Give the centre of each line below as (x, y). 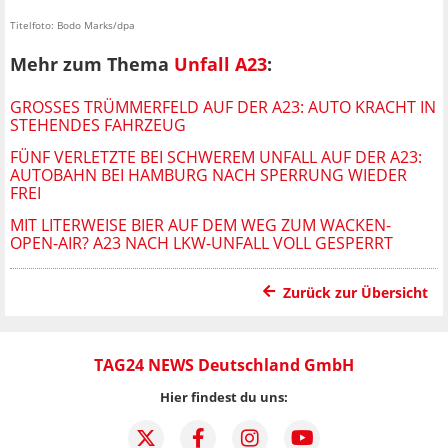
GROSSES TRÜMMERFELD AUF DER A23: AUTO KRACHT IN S (223, 106)
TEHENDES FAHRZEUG (92, 124)
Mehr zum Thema (92, 64)
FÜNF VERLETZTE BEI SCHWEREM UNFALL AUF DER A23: (216, 156)
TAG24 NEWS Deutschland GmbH (224, 364)
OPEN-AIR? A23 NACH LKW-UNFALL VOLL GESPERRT (201, 242)
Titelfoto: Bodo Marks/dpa (72, 25)
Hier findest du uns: (224, 396)
